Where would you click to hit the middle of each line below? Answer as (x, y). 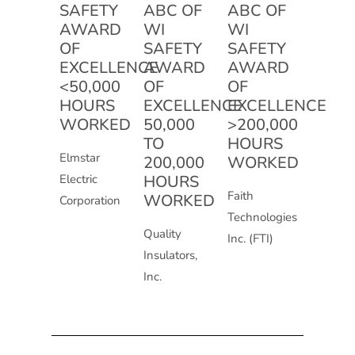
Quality (162, 234)
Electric (78, 179)
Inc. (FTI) (251, 239)
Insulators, (170, 256)
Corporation (90, 201)
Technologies (263, 218)
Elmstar (79, 158)
